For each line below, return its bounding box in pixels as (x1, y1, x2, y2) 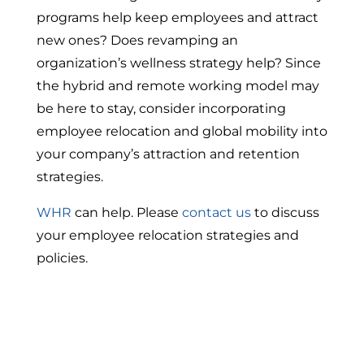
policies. (36, 250, 88, 266)
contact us (181, 205, 251, 220)
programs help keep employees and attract (36, 10, 318, 25)
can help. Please (71, 205, 182, 220)
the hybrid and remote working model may (36, 78, 319, 93)
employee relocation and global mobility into (36, 123, 327, 139)
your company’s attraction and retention (36, 146, 300, 162)
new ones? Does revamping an (36, 32, 238, 48)
